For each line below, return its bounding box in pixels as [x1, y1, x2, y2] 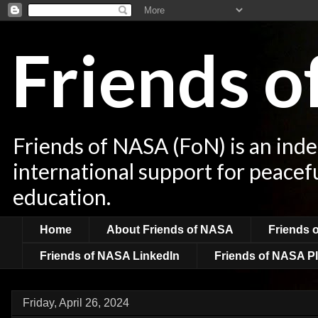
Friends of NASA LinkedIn [40, 249, 180, 262]
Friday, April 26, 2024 [23, 297, 129, 309]
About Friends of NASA [106, 223, 234, 236]
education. [13, 184, 111, 209]
